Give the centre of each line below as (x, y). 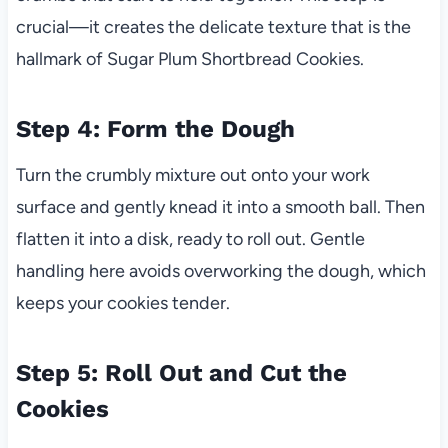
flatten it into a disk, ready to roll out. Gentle (190, 239)
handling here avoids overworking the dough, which (220, 271)
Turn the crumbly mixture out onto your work (192, 175)
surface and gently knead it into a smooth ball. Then (220, 207)
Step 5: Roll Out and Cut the (181, 373)
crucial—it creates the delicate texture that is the (213, 27)
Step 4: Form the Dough (155, 129)
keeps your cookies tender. (122, 303)
